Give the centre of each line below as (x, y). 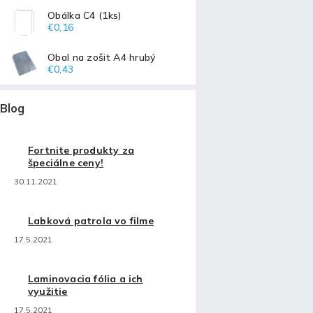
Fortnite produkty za (81, 151)
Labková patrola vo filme (91, 221)
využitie (48, 292)
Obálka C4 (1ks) (85, 15)
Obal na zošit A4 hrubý (102, 57)
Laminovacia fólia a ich (86, 279)
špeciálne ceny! (66, 163)
